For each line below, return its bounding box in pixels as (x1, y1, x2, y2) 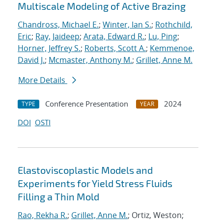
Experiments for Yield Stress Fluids (18, 177, 172, 190)
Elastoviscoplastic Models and (18, 164, 153, 176)
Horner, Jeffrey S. (18, 43, 81, 54)
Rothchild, (155, 19, 192, 30)
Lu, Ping (148, 31, 177, 42)
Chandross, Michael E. (18, 19, 99, 30)
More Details (18, 75, 67, 86)
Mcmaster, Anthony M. (49, 55, 132, 66)
